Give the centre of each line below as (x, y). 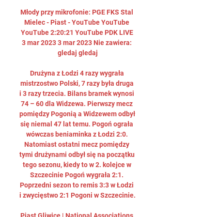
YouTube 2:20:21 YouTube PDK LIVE (77, 32)
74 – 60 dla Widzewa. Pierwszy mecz (77, 104)
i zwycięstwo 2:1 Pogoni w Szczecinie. (77, 195)
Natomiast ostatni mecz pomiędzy (77, 144)
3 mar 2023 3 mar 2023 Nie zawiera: (77, 43)
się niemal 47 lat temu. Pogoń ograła (77, 124)
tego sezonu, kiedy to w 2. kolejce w (77, 165)
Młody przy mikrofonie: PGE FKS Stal (77, 12)
